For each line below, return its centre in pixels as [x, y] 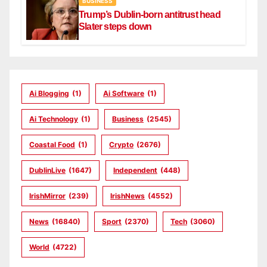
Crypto [121, 144]
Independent [135, 170]
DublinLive [47, 170]
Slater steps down [115, 26]
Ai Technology [54, 119]
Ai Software [124, 93]
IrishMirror [47, 195]
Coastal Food [52, 144]
